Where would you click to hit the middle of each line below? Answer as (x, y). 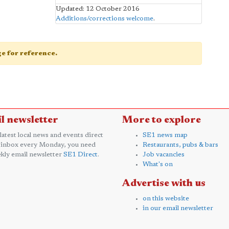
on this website (166, 198)
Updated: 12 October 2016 (97, 9)
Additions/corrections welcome (104, 18)
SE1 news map (165, 135)
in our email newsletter (178, 208)
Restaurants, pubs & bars (180, 145)
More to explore (162, 120)
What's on (158, 164)
